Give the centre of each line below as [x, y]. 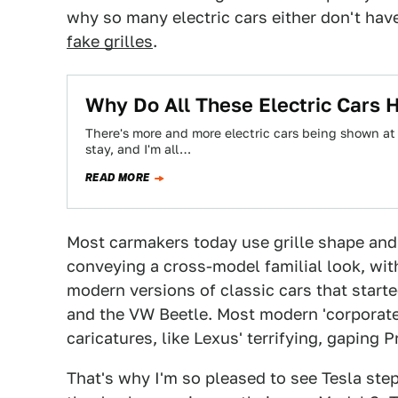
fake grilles [110, 41]
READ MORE [118, 178]
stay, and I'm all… [138, 149]
